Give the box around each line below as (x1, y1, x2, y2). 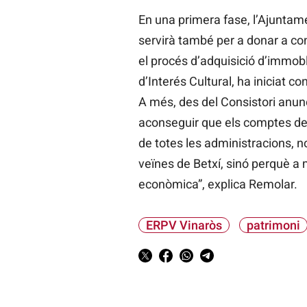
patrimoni (246, 218, 300, 233)
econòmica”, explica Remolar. (138, 177, 297, 192)
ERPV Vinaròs (145, 218, 222, 233)
